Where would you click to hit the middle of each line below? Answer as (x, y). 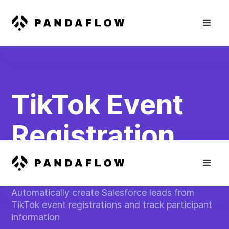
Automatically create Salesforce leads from (103, 192)
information (36, 217)
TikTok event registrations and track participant (112, 205)
